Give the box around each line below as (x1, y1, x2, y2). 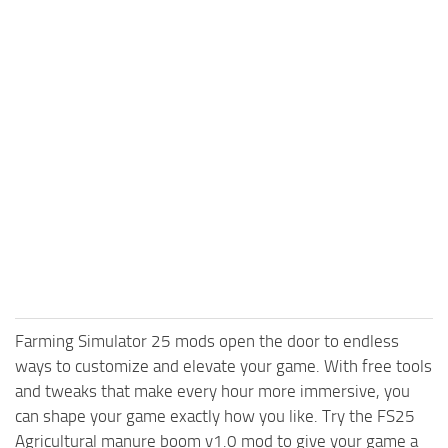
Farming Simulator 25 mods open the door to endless (15, 331, 399, 352)
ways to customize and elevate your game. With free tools (15, 356, 432, 377)
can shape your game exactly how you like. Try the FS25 (15, 406, 415, 427)
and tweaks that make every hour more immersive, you (15, 381, 410, 402)
